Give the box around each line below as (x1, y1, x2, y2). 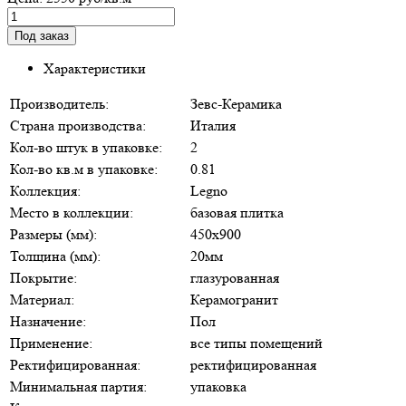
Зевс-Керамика (190, 94, 282, 112)
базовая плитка (190, 203, 284, 221)
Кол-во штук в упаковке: (10, 138, 162, 156)
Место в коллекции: (10, 203, 133, 221)
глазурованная (190, 268, 279, 286)
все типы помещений (190, 333, 323, 352)
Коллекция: (10, 181, 81, 199)
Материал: (10, 290, 74, 308)
